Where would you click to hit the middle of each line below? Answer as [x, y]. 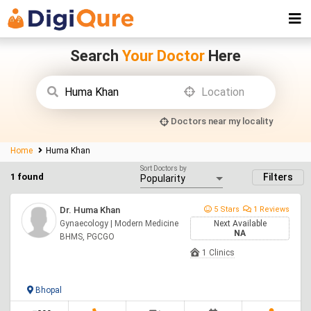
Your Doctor [163, 56]
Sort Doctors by [163, 168]
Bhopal [48, 290]
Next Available [240, 224]
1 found [28, 177]
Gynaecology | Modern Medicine [119, 224]
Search [96, 56]
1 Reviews [270, 209]
